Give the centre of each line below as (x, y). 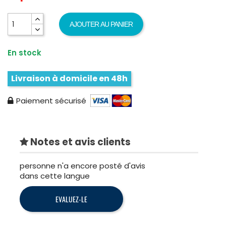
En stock (24, 53)
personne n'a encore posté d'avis (82, 166)
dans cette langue (55, 176)
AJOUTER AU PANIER (101, 24)
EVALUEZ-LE (71, 199)
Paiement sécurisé (51, 100)
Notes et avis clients (79, 142)
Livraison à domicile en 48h (69, 78)
